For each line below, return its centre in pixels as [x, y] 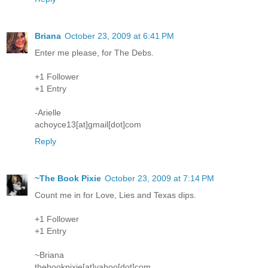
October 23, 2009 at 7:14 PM [159, 178]
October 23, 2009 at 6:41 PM [119, 36]
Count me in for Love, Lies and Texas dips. [115, 195]
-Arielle [48, 112]
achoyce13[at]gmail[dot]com [88, 124]
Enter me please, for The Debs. [94, 52]
